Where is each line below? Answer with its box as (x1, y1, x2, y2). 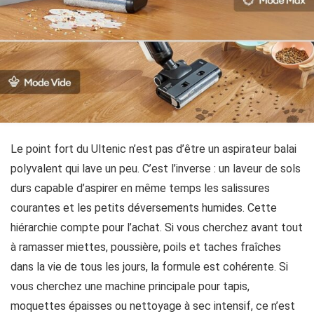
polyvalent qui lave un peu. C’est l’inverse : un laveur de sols (11, 162, 301, 175)
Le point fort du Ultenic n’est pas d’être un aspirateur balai (11, 142, 296, 156)
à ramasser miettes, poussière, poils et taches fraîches (11, 240, 281, 254)
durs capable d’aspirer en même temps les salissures (11, 182, 270, 195)
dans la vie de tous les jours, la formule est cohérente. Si (11, 260, 288, 273)
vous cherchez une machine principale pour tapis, (11, 280, 250, 293)
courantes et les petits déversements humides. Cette (11, 201, 277, 214)
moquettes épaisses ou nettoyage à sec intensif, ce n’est (11, 299, 295, 313)
